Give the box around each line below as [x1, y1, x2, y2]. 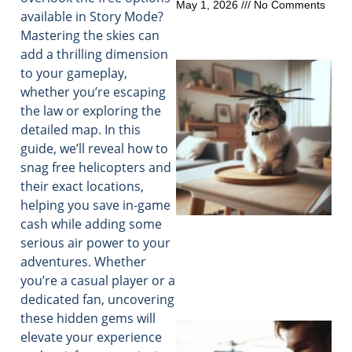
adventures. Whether [20, 253, 146, 271]
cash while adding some [20, 215, 162, 233]
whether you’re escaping [20, 83, 166, 101]
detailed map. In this [20, 121, 141, 139]
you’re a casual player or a [20, 272, 175, 290]
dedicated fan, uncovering [20, 291, 174, 309]
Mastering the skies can [20, 27, 159, 45]
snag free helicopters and [20, 159, 171, 177]
